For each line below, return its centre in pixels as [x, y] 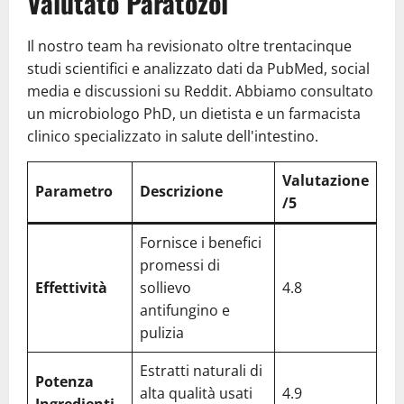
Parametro [74, 191]
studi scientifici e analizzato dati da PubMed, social [198, 68]
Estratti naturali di [201, 370]
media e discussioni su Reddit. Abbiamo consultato [200, 91]
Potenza [64, 381]
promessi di [180, 265]
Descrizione [181, 191]
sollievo [165, 287]
